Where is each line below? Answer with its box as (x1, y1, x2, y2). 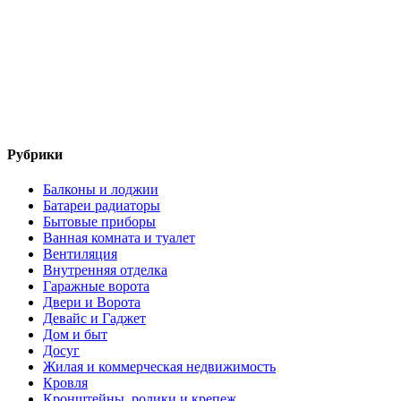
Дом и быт (43, 327, 107, 343)
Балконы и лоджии (43, 182, 158, 198)
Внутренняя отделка (43, 262, 167, 278)
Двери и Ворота (43, 294, 141, 311)
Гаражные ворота (43, 278, 149, 294)
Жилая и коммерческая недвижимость (43, 359, 276, 375)
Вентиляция (43, 246, 117, 262)
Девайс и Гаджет (43, 311, 146, 327)
